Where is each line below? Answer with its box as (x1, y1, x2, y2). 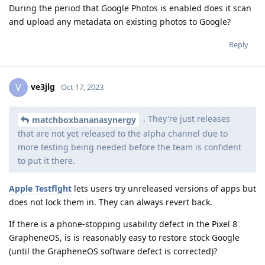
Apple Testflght (9, 183, 72, 195)
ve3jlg (31, 81, 55, 93)
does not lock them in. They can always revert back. (9, 196, 212, 208)
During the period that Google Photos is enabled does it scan (9, 2, 251, 14)
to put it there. (18, 155, 75, 167)
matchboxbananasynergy (32, 114, 136, 126)
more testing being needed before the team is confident (18, 141, 241, 153)
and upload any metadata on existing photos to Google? (9, 16, 231, 28)
